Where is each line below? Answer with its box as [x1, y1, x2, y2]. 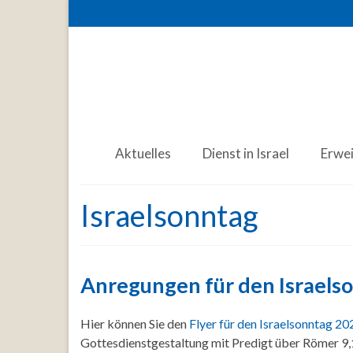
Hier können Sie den [80, 315, 189, 331]
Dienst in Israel [202, 145, 289, 162]
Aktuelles [114, 145, 171, 162]
